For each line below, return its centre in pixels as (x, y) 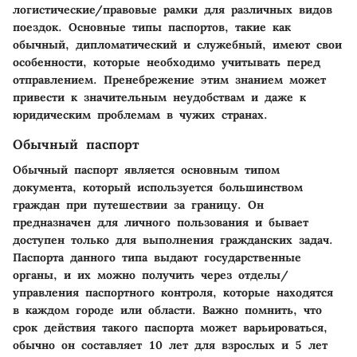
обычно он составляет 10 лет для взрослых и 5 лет (170, 345)
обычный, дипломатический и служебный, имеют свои (177, 44)
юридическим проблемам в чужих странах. (140, 114)
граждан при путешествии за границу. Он (138, 204)
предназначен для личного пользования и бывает (161, 222)
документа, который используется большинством (158, 187)
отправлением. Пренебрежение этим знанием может (169, 79)
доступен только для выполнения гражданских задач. (173, 239)
